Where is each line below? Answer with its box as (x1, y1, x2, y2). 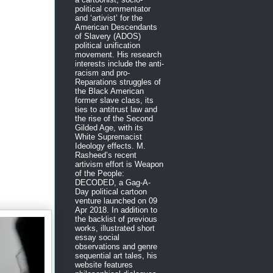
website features (75, 260, 133, 269)
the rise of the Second (75, 113, 153, 123)
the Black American (75, 86, 144, 96)
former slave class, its (75, 95, 154, 105)
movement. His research (75, 49, 161, 59)
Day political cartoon (75, 186, 147, 196)
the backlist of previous (75, 214, 157, 224)
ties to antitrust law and (75, 104, 157, 114)
